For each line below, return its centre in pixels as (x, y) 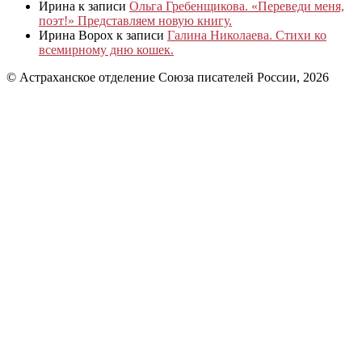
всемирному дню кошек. (106, 49)
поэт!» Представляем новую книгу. (135, 20)
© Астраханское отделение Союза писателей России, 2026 (168, 77)
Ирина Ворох (76, 35)
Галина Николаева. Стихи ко (247, 35)
